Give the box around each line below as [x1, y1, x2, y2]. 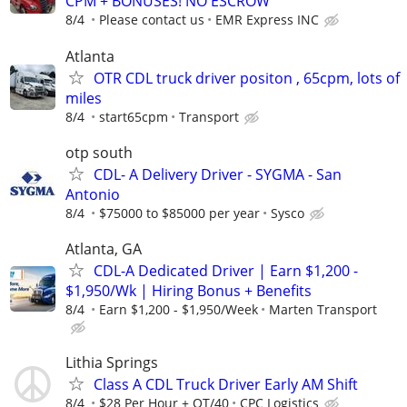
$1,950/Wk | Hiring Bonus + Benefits [65, 280, 312, 301]
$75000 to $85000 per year [99, 203, 260, 222]
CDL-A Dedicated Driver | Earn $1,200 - [94, 260, 358, 281]
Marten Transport [269, 300, 377, 318]
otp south [65, 142, 133, 163]
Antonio [65, 184, 120, 204]
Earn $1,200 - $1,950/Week [99, 300, 258, 318]
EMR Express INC [215, 11, 319, 29]
